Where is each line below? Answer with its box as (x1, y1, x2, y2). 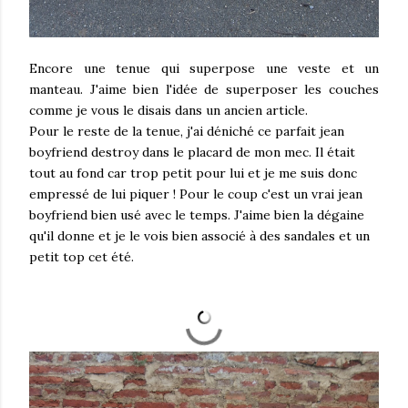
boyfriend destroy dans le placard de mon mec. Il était (29, 144, 355, 161)
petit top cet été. (29, 249, 134, 266)
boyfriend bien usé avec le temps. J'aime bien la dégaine (29, 207, 364, 224)
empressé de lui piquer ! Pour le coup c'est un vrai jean (29, 186, 362, 203)
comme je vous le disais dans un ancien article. (29, 102, 308, 119)
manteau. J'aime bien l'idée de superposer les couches (29, 81, 379, 98)
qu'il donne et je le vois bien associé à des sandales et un (29, 228, 370, 245)
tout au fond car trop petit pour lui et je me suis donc (29, 165, 357, 182)
